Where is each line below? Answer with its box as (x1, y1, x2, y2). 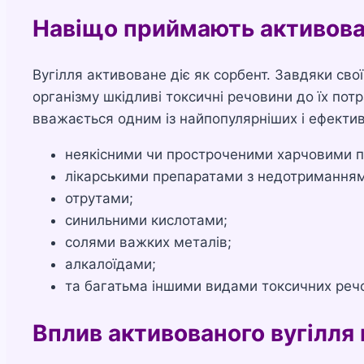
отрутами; (65, 190, 133, 207)
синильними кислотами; (65, 212, 227, 229)
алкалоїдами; (65, 256, 156, 273)
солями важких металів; (65, 234, 232, 251)
